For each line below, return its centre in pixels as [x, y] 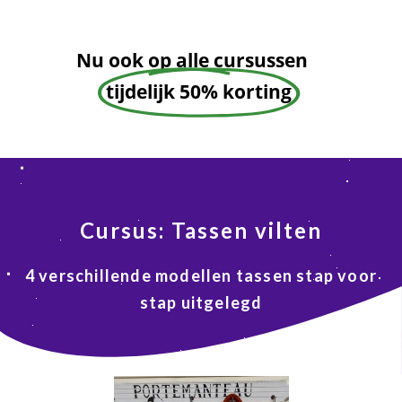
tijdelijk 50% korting [199, 92]
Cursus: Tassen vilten [201, 230]
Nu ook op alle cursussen [201, 60]
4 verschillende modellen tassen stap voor [201, 275]
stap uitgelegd [201, 302]
